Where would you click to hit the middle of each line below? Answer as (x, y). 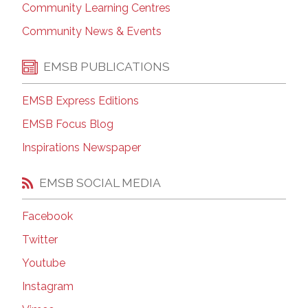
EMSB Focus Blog (68, 124)
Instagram (48, 287)
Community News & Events (92, 31)
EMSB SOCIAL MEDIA (100, 183)
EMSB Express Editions (80, 100)
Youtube (44, 263)
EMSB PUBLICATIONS (107, 67)
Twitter (40, 240)
